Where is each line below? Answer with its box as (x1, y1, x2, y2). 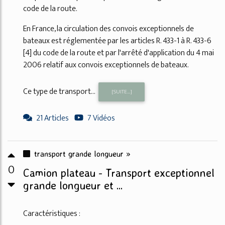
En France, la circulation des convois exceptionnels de (23, 22, 194, 36)
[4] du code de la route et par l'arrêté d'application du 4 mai (23, 46, 214, 60)
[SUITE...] (111, 87, 132, 97)
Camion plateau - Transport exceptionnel (23, 166, 214, 180)
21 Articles (36, 111, 69, 126)
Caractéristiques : (23, 207, 80, 221)
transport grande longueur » (34, 149, 131, 159)
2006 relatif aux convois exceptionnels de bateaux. (23, 58, 189, 72)
